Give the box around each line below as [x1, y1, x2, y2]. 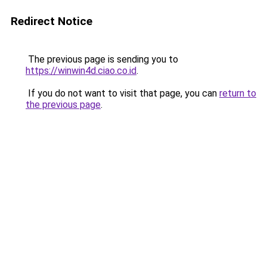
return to [219, 88, 256, 99]
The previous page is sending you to [26, 54, 178, 65]
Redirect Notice [11, 14, 92, 28]
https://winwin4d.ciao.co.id [26, 65, 136, 76]
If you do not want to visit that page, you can [26, 88, 219, 99]
